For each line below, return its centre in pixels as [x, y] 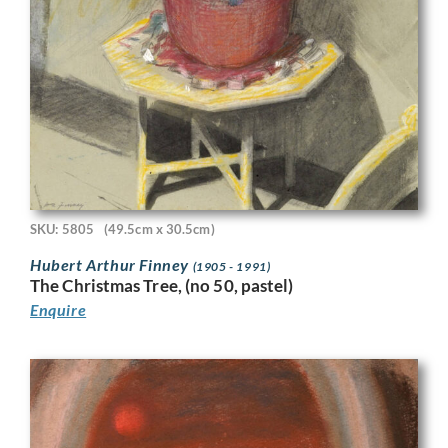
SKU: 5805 [62, 229]
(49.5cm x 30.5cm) [159, 229]
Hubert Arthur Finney [111, 264]
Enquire [58, 309]
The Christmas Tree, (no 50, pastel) [162, 285]
